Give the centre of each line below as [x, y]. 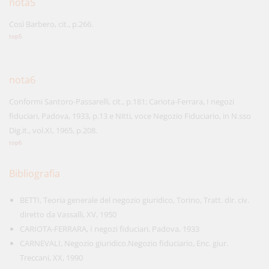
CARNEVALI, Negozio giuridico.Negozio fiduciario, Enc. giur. [124, 243]
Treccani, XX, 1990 [51, 258]
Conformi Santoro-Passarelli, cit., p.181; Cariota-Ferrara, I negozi [122, 101]
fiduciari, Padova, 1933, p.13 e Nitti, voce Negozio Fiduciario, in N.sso [130, 116]
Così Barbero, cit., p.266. [51, 24]
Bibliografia [35, 174]
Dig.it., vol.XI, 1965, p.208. [53, 130]
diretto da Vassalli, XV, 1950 [68, 214]
